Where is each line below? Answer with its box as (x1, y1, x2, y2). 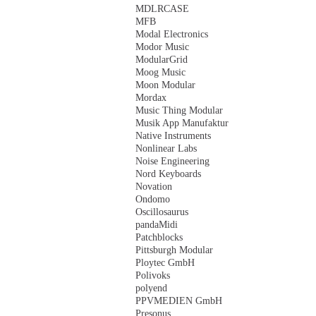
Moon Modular (135, 80, 195, 90)
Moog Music (135, 67, 186, 78)
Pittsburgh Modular (135, 245, 213, 255)
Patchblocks (135, 232, 183, 243)
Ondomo (135, 194, 170, 205)
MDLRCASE (135, 4, 189, 14)
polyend (135, 283, 167, 293)
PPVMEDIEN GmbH (135, 296, 222, 306)
